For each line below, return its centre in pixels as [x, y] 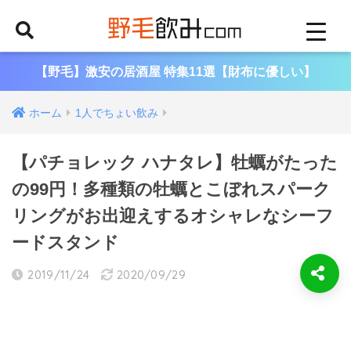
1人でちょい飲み [117, 113]
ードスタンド [65, 242]
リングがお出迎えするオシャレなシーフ [173, 216]
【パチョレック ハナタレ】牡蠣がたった [175, 163]
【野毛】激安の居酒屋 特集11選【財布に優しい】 [175, 72]
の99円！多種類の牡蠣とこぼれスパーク [171, 189]
